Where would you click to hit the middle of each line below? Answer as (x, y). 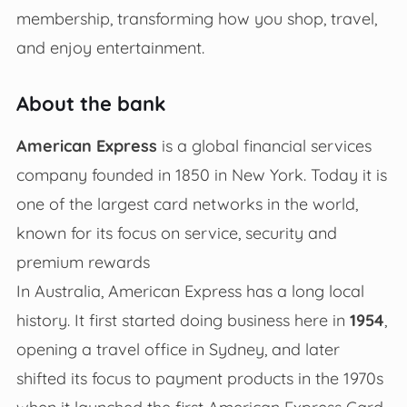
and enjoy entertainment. (110, 47)
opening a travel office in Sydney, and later (178, 348)
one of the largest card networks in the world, (187, 203)
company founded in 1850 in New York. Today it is (201, 174)
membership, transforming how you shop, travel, (196, 18)
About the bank (91, 103)
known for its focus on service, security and (176, 232)
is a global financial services (264, 145)
